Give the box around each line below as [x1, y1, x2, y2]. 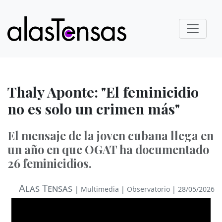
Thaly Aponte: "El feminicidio [7, 82, 199, 101]
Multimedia [81, 184, 119, 194]
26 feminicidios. [7, 156, 92, 171]
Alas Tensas [19, 181, 72, 195]
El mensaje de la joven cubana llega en [7, 128, 214, 143]
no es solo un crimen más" [7, 99, 180, 118]
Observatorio [127, 184, 170, 194]
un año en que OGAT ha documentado [7, 142, 209, 157]
